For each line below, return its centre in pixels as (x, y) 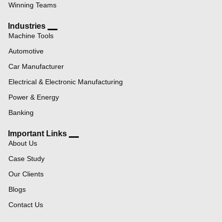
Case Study (27, 158)
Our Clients (26, 174)
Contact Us (26, 204)
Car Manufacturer (36, 66)
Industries (27, 26)
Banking (21, 112)
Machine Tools (31, 35)
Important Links (37, 133)
